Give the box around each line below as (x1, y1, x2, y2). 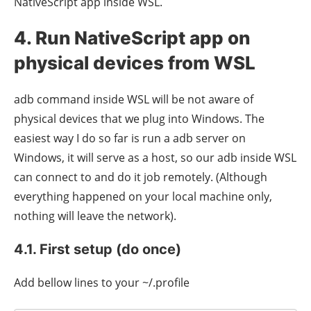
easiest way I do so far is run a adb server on (14, 130, 246, 146)
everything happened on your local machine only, (14, 188, 272, 204)
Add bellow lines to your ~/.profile (14, 274, 190, 290)
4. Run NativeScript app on (14, 26, 250, 49)
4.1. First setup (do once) (14, 240, 181, 258)
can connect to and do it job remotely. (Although (14, 169, 267, 185)
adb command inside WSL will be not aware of (14, 91, 253, 107)
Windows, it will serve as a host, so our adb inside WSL (14, 149, 296, 165)
